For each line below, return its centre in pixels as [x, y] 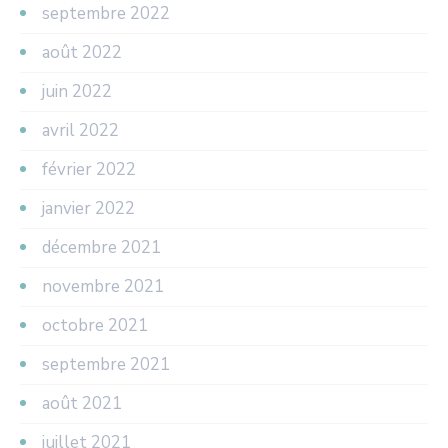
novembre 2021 [103, 286]
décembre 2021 [101, 247]
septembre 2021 [106, 364]
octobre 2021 [95, 325]
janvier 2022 [88, 208]
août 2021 [82, 403]
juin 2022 [77, 91]
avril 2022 [80, 130]
